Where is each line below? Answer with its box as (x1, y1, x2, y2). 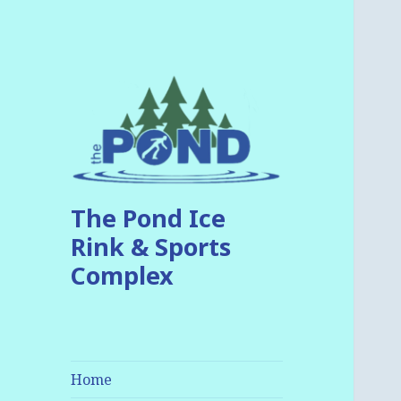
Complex (71, 258, 175, 292)
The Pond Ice (71, 200, 226, 235)
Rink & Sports (71, 229, 232, 263)
